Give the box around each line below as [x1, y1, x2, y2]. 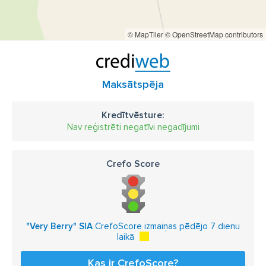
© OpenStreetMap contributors [165, 29, 263, 39]
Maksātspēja [102, 78, 164, 91]
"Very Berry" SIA [26, 221, 93, 232]
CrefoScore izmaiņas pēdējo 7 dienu [93, 221, 240, 232]
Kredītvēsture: [102, 109, 164, 121]
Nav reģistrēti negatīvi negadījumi [66, 122, 199, 132]
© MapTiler [128, 29, 163, 39]
